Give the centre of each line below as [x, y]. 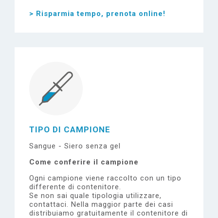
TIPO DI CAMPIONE [70, 129]
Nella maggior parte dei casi [122, 204]
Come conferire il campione [84, 162]
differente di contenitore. [75, 187]
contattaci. [50, 204]
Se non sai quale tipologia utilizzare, [95, 196]
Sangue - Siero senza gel [75, 146]
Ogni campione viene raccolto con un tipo [105, 178]
